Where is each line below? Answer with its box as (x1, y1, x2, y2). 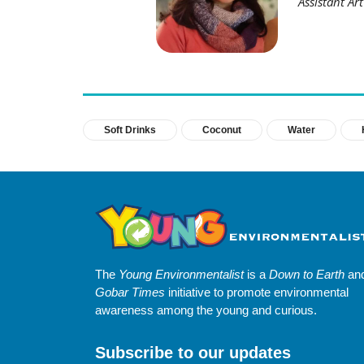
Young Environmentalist (119, 267, 244, 282)
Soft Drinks (104, 123, 156, 136)
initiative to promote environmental (165, 285, 349, 300)
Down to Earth (269, 267, 344, 282)
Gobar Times (95, 285, 165, 300)
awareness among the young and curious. (95, 303, 317, 318)
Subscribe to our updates (95, 344, 291, 362)
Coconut (202, 123, 241, 136)
